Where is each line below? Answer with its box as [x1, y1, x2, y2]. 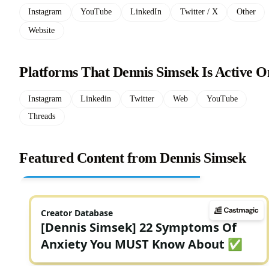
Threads [28, 112, 56, 121]
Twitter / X [180, 7, 218, 17]
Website [28, 26, 55, 35]
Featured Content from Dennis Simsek [19, 150, 246, 166]
